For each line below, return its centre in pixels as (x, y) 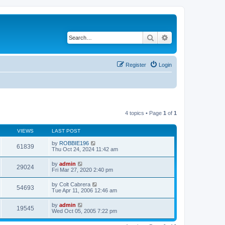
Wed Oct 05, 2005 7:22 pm (84, 211)
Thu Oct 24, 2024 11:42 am (85, 149)
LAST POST (66, 131)
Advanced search (195, 37)
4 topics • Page (144, 113)
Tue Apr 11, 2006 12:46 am (84, 190)
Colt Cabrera (75, 184)
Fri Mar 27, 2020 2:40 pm (82, 170)
